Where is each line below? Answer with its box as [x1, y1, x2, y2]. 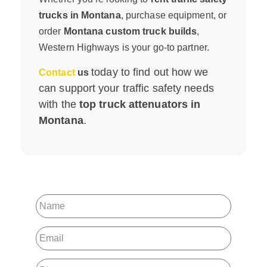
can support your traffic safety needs [39, 82, 214, 94]
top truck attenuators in [79, 98, 201, 110]
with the [39, 98, 79, 110]
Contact [39, 67, 77, 77]
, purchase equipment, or [120, 10, 227, 20]
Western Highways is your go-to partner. [39, 42, 209, 52]
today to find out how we [91, 66, 209, 78]
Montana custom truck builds [63, 26, 197, 36]
